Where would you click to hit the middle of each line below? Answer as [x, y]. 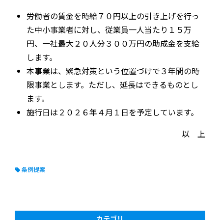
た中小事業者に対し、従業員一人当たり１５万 [109, 29]
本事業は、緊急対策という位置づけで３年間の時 [113, 70]
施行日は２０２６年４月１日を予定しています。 [112, 112]
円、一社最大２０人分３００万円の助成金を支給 [113, 43]
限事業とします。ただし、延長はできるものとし [112, 84]
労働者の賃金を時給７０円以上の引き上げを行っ [113, 15]
